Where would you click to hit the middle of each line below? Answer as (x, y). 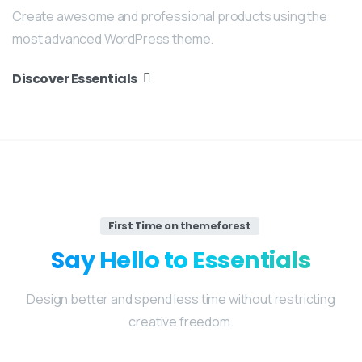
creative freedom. (181, 322)
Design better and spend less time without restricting (181, 299)
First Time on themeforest (179, 226)
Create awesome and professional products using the (170, 17)
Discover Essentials (75, 78)
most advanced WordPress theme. (113, 39)
